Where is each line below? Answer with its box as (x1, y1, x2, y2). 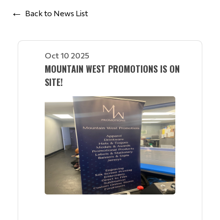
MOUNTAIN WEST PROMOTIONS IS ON (45, 62, 180, 75)
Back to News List (25, 8, 88, 18)
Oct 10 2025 (45, 51, 89, 60)
